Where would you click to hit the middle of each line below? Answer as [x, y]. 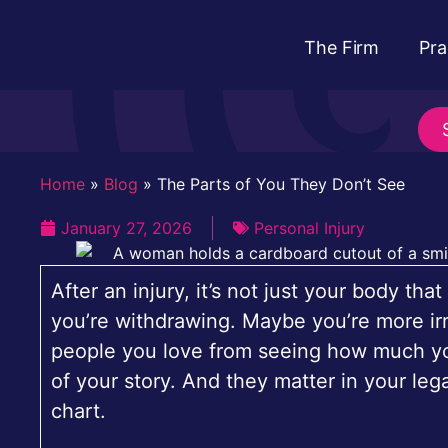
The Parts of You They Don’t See [281, 183]
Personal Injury [309, 227]
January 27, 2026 [126, 227]
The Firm [342, 47]
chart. [78, 411]
